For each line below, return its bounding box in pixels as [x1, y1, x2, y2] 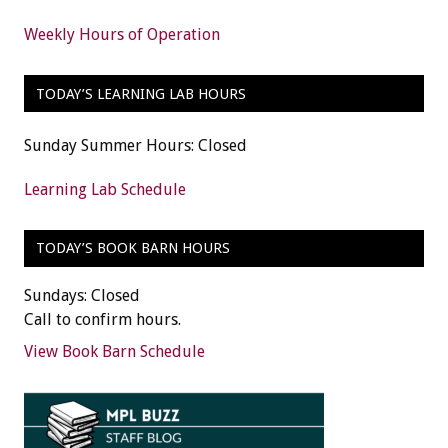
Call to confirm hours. [24, 310, 181, 330]
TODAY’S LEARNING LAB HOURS [35, 85, 246, 102]
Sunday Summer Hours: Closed [24, 135, 247, 155]
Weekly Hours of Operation [24, 25, 220, 45]
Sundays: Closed [24, 286, 140, 306]
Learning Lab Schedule [24, 179, 186, 199]
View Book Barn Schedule [24, 342, 205, 362]
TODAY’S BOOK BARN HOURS [35, 240, 230, 257]
